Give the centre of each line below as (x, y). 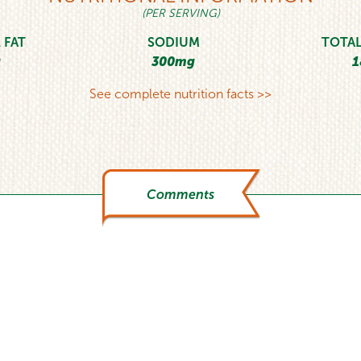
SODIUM (173, 42)
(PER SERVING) (180, 13)
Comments (180, 195)
